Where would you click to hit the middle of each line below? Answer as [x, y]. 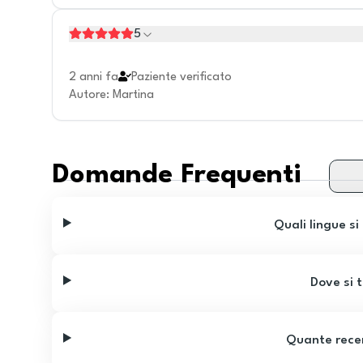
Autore [88, 95]
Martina [133, 95]
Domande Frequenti [177, 175]
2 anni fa [94, 77]
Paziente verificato [181, 77]
